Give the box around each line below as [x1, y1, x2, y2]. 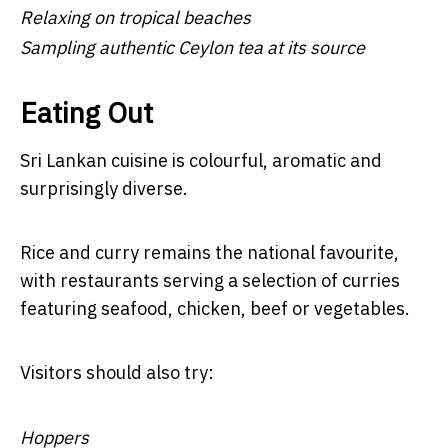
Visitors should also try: [20, 360, 214, 384]
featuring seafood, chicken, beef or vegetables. [20, 296, 410, 320]
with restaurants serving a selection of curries [20, 268, 400, 292]
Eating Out [20, 93, 153, 131]
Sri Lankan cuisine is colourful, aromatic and [20, 148, 382, 172]
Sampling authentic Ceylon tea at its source [20, 35, 365, 59]
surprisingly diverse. [20, 176, 188, 200]
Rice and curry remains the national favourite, [20, 240, 399, 264]
